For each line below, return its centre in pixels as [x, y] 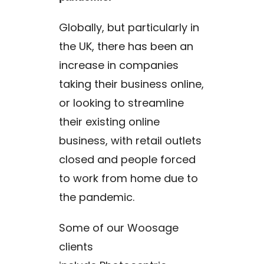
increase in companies [119, 65]
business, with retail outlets [131, 141]
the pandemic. [97, 197]
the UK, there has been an [126, 46]
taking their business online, [132, 84]
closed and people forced [128, 159]
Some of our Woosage [119, 228]
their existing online [110, 122]
